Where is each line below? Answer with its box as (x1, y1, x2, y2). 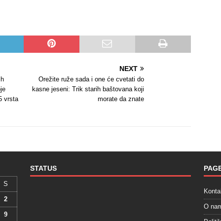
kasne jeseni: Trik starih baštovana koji (32, 85, 145, 93)
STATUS (30, 164, 57, 173)
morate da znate (98, 95, 145, 103)
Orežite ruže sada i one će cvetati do (38, 75, 145, 83)
